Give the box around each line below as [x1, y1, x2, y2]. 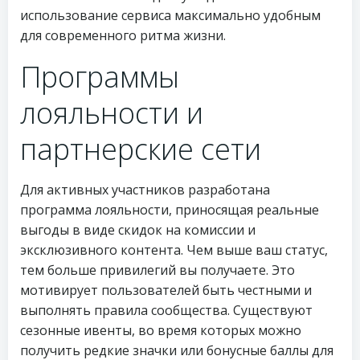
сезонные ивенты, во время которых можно [20, 321, 301, 339]
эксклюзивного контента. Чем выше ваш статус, [20, 241, 328, 259]
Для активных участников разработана [20, 181, 270, 198]
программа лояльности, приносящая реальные [20, 201, 319, 219]
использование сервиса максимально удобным [20, 6, 321, 24]
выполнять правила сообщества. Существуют [20, 301, 313, 319]
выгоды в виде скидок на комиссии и [20, 221, 256, 239]
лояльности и [20, 93, 203, 133]
